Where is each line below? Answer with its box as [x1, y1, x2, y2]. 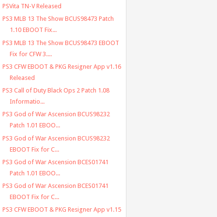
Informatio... [9, 98, 45, 106]
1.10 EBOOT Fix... [9, 26, 57, 34]
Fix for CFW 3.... [9, 50, 52, 58]
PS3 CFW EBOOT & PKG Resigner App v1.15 [2, 206, 121, 214]
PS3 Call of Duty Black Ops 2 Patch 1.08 [2, 87, 109, 94]
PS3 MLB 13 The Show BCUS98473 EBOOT [2, 39, 119, 46]
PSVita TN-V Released [2, 2, 62, 10]
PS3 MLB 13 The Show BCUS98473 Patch [2, 15, 114, 23]
